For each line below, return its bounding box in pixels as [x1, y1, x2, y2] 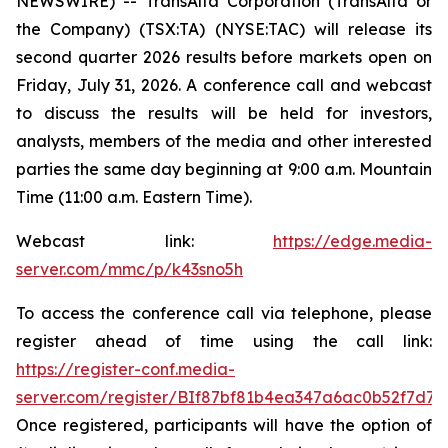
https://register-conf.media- [16, 359, 235, 379]
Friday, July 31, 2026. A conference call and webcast [16, 75, 432, 95]
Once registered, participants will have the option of [16, 415, 432, 435]
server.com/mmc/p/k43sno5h [16, 259, 243, 279]
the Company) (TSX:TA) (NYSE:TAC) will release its [16, 19, 432, 39]
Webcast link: [16, 231, 273, 251]
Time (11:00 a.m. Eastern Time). [16, 187, 252, 207]
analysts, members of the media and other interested [16, 131, 432, 151]
